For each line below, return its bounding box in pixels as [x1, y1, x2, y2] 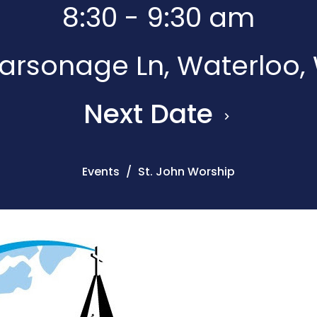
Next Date [83, 94, 220, 132]
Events [82, 163, 120, 180]
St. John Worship [138, 163, 235, 180]
